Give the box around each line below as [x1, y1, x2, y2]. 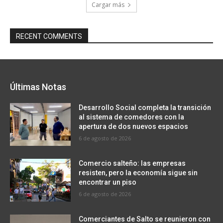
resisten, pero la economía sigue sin [79, 168, 198, 177]
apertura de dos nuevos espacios [79, 122, 189, 131]
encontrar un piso [79, 178, 137, 186]
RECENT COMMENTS [16, 32, 82, 41]
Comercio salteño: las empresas [79, 159, 186, 167]
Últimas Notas [10, 82, 66, 93]
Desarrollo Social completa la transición [79, 104, 212, 112]
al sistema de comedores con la [79, 113, 185, 121]
